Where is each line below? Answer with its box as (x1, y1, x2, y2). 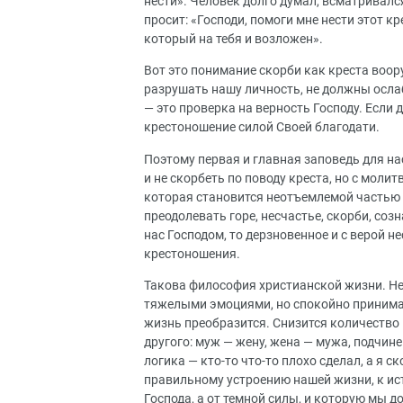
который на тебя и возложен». (144, 31, 323, 47)
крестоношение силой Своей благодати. (144, 120, 380, 136)
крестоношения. (144, 246, 240, 262)
